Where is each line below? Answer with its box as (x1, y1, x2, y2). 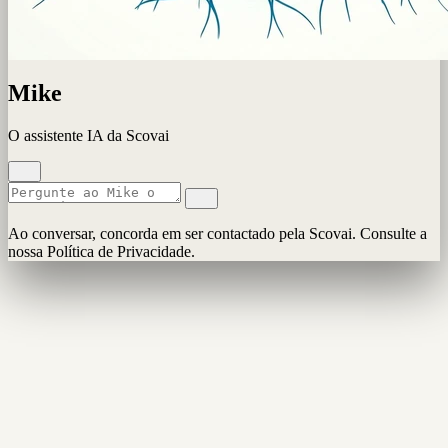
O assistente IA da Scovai (8, 126, 169, 144)
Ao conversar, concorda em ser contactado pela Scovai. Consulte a (8, 224, 427, 242)
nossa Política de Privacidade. (8, 242, 195, 260)
